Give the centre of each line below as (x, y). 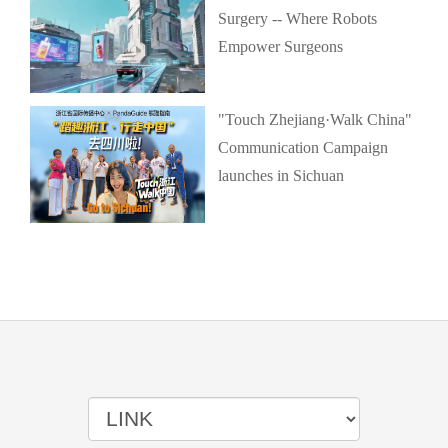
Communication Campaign (302, 148)
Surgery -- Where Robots (297, 18)
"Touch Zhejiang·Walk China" (314, 120)
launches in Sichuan (280, 176)
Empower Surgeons (280, 46)
